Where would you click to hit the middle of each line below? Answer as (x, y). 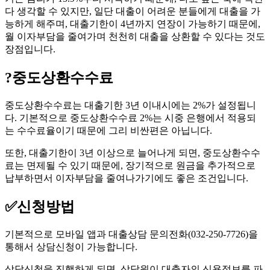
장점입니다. (30, 49)
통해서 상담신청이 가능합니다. (71, 246)
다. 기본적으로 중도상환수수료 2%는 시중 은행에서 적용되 (130, 118)
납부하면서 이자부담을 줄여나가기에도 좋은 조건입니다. (127, 178)
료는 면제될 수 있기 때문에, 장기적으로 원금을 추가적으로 (130, 165)
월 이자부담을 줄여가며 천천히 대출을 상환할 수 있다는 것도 (135, 36)
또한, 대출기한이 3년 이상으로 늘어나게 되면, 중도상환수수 (133, 152)
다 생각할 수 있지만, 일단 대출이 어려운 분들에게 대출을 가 (133, 11)
